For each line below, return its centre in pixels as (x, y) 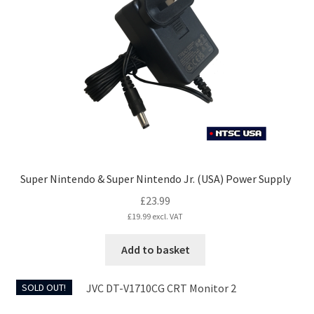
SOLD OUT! (44, 287)
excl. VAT (167, 217)
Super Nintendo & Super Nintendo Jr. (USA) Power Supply (155, 179)
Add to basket (155, 249)
